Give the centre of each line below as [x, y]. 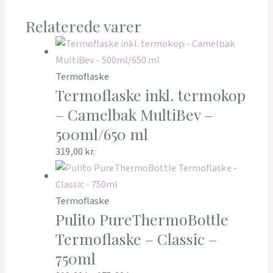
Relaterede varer [83, 26]
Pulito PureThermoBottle [142, 219]
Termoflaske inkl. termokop [150, 94]
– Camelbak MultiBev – [134, 114]
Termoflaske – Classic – [136, 238]
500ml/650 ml [101, 133]
